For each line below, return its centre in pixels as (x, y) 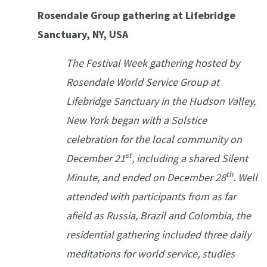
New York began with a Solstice (136, 120)
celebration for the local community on (154, 139)
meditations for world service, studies (150, 254)
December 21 (96, 159)
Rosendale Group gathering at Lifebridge (136, 15)
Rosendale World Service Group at (143, 82)
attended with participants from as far (151, 197)
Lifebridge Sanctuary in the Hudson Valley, (161, 101)
